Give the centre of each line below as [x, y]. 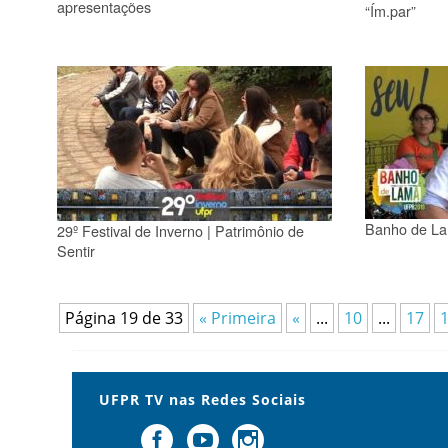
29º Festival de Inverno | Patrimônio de [180, 230]
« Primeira [237, 317]
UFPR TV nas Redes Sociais [203, 400]
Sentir [76, 250]
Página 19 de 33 [124, 317]
